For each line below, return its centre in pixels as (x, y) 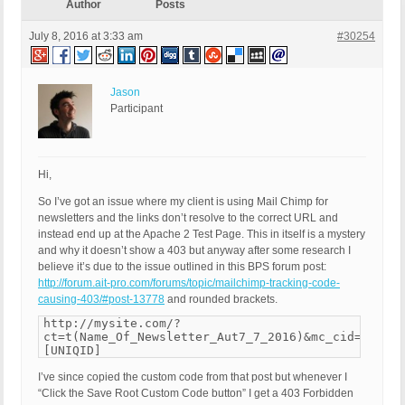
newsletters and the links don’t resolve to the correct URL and (188, 218)
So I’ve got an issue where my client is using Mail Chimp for (183, 202)
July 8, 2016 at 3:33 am (86, 37)
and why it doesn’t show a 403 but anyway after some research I (194, 251)
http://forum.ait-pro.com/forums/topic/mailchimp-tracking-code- (189, 283)
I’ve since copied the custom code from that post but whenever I (193, 377)
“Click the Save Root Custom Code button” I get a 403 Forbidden (196, 394)
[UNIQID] (72, 351)
